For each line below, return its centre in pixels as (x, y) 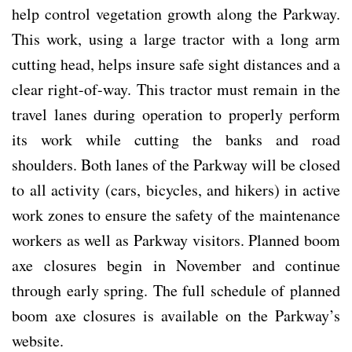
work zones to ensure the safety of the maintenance (176, 214)
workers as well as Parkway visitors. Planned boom (176, 240)
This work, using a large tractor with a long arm (176, 38)
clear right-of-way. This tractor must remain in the (176, 89)
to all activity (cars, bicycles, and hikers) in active (176, 189)
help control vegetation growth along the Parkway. (176, 13)
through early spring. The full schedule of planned (176, 290)
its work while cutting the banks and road (176, 139)
